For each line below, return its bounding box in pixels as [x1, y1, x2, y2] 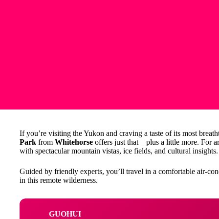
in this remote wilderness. [20, 176, 98, 184]
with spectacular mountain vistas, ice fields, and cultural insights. [20, 147, 218, 155]
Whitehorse [55, 138, 93, 146]
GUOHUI [49, 209, 81, 218]
